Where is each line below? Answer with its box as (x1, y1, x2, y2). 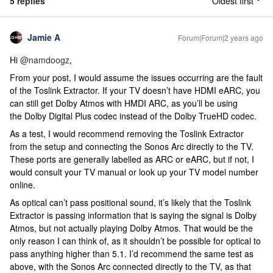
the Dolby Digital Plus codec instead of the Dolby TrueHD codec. (10, 110, 257, 122)
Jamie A (27, 31, 60, 43)
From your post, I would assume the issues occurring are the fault (10, 71, 263, 83)
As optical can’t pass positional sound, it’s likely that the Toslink (10, 196, 251, 208)
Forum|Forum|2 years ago (178, 32, 263, 43)
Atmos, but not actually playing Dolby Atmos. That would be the (10, 222, 253, 234)
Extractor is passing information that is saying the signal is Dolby (10, 209, 257, 221)
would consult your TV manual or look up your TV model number (10, 166, 258, 178)
